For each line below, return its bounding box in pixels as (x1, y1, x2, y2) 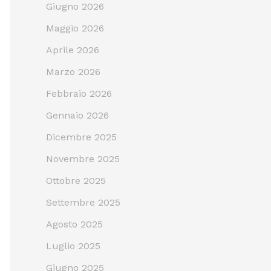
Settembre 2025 (46, 196, 120, 208)
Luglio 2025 (46, 240, 100, 252)
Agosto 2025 (46, 218, 103, 230)
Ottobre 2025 (46, 174, 106, 186)
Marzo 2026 (46, 65, 100, 77)
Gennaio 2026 (46, 109, 109, 121)
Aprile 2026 (46, 44, 99, 56)
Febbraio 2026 (46, 87, 112, 99)
